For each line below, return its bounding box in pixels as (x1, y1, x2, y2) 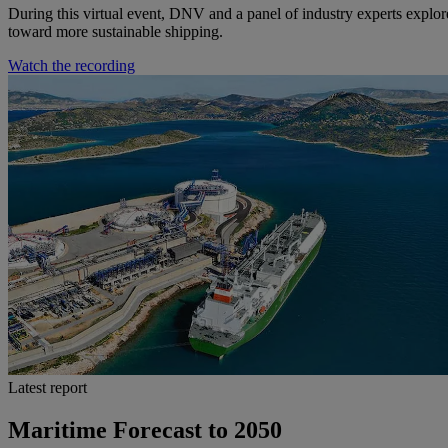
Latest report (8, 378, 87, 396)
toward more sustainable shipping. (8, 22, 223, 40)
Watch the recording (8, 56, 135, 74)
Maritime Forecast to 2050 (8, 416, 282, 443)
